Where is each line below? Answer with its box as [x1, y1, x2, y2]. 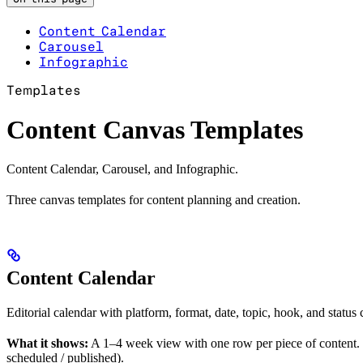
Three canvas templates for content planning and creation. [6, 193, 301, 207]
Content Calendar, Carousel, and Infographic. [6, 162, 238, 177]
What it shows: [6, 336, 88, 351]
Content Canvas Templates [6, 114, 303, 144]
